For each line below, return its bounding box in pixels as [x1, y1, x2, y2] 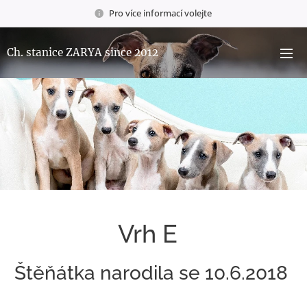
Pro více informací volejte [108, 6, 214, 19]
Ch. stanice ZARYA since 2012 [7, 46, 158, 59]
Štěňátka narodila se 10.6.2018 [10, 262, 297, 284]
